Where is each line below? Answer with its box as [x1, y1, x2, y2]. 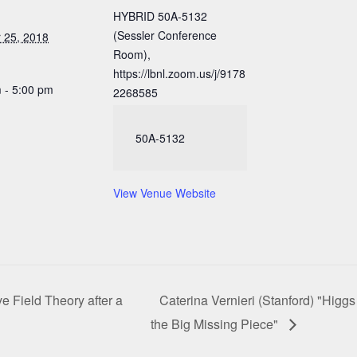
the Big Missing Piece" [151, 314, 282, 333]
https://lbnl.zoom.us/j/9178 [113, 65, 245, 81]
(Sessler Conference [113, 27, 217, 43]
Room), [113, 46, 151, 62]
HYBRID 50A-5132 [113, 8, 207, 24]
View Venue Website [113, 185, 216, 201]
